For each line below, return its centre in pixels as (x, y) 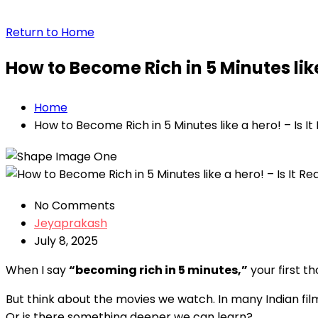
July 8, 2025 (66, 241)
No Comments (75, 205)
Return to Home (50, 32)
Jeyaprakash (71, 223)
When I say (37, 270)
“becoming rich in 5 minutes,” (158, 270)
